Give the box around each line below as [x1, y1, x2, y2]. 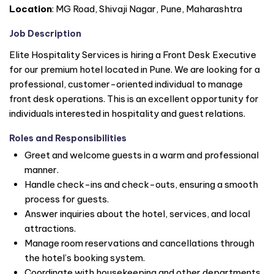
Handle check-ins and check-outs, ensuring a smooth [24, 179, 258, 191]
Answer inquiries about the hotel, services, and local [24, 208, 250, 220]
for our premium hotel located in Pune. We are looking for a [9, 63, 260, 75]
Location [9, 2, 52, 15]
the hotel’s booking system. [24, 252, 145, 264]
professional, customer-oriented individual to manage [9, 78, 243, 90]
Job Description [9, 28, 81, 39]
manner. [24, 164, 59, 176]
